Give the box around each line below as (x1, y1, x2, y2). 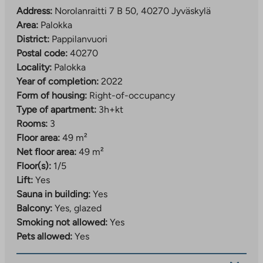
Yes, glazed (55, 202, 102, 214)
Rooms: (16, 117, 48, 129)
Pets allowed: (16, 230, 72, 242)
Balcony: (16, 202, 52, 214)
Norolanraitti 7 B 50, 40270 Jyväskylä (55, 5, 211, 16)
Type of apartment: (16, 103, 96, 115)
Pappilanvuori (52, 33, 107, 45)
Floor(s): (16, 160, 51, 171)
